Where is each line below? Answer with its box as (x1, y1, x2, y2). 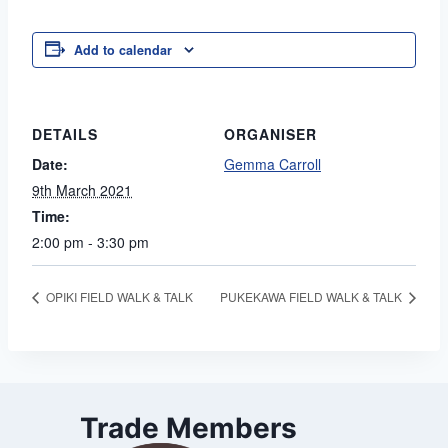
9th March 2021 (32, 180, 132, 201)
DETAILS (32, 124, 98, 145)
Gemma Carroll (224, 154, 321, 175)
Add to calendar (74, 41, 172, 60)
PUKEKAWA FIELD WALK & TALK (220, 288, 405, 306)
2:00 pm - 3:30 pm (32, 232, 149, 253)
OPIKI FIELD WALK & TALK (43, 288, 193, 306)
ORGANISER (224, 124, 317, 145)
